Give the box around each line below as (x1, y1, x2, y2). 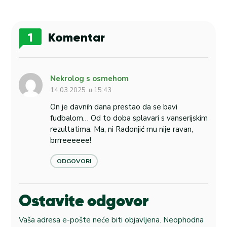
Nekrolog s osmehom (50, 73, 129, 84)
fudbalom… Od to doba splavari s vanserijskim (50, 112, 208, 123)
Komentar (46, 30, 105, 46)
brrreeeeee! (50, 135, 92, 145)
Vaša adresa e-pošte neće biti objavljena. (19, 215, 161, 225)
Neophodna (163, 215, 204, 225)
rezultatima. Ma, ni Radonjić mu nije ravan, (50, 124, 194, 134)
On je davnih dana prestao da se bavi (50, 101, 178, 112)
